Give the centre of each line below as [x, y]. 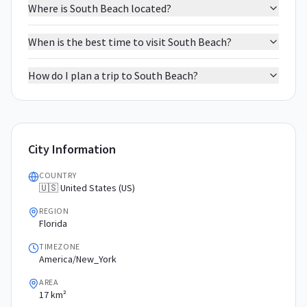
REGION [54, 211]
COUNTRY [58, 175]
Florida [53, 223]
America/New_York [78, 259]
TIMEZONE [60, 246]
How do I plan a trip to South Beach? [113, 75]
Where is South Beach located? [100, 8]
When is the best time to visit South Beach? [130, 42]
